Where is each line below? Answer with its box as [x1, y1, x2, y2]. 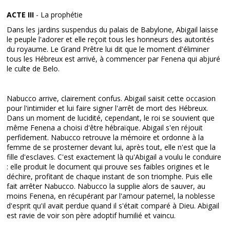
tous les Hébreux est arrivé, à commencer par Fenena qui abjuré [7, 54, 221, 64]
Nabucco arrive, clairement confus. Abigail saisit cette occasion [7, 93, 216, 103]
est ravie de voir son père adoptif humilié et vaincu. [7, 210, 176, 220]
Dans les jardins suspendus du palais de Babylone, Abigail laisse [7, 25, 219, 34]
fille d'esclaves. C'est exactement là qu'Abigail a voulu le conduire [7, 152, 222, 162]
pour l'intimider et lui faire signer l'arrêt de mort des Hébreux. [7, 103, 208, 113]
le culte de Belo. [7, 64, 60, 73]
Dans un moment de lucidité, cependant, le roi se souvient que [7, 113, 215, 123]
